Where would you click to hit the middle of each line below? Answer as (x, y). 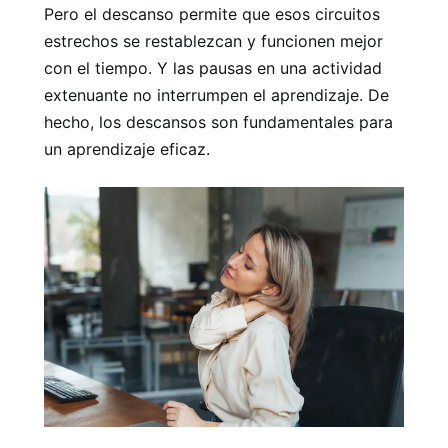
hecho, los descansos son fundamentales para (218, 121)
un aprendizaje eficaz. (127, 148)
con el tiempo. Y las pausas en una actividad (213, 67)
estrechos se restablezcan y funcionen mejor (213, 40)
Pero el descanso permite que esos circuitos (212, 13)
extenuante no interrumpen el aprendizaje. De (216, 94)
